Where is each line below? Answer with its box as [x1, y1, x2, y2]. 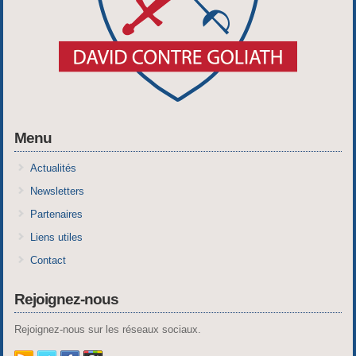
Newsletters [29, 184, 84, 197]
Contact [29, 253, 66, 266]
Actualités [29, 161, 76, 174]
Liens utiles [29, 230, 83, 243]
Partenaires [29, 207, 83, 220]
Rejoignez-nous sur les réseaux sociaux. [14, 323, 201, 335]
